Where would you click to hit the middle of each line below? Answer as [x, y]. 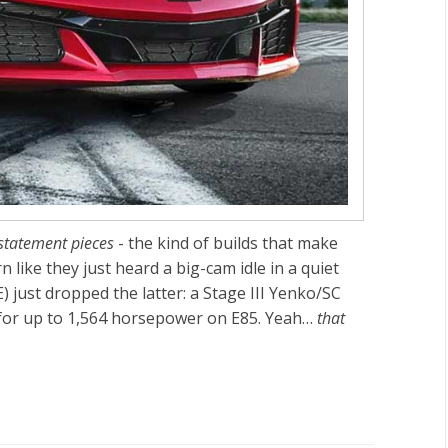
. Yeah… [287, 317]
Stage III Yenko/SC [272, 292]
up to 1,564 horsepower [113, 317]
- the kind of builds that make [226, 242]
